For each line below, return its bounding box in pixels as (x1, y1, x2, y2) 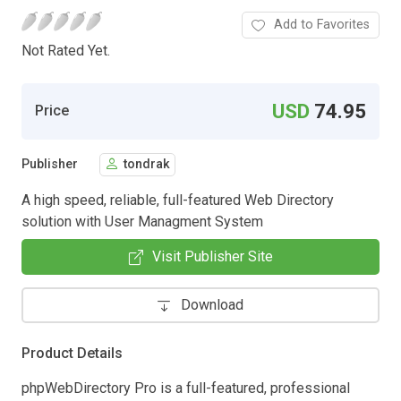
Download (181, 295, 243, 313)
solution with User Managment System (21, 212, 263, 230)
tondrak (124, 157, 170, 173)
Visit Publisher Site (151, 247, 273, 265)
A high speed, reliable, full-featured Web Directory (21, 191, 334, 209)
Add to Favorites (274, 16, 370, 32)
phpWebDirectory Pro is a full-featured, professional (21, 379, 350, 397)
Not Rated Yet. (21, 41, 110, 59)
